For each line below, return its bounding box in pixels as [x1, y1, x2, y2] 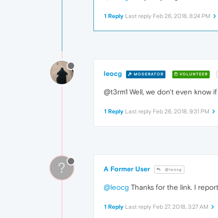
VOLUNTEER [178, 72, 208, 76]
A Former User [104, 165, 150, 173]
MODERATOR [132, 72, 163, 76]
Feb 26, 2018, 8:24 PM [153, 13, 210, 20]
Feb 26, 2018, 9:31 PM [153, 108, 209, 115]
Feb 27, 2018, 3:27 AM [153, 203, 208, 211]
